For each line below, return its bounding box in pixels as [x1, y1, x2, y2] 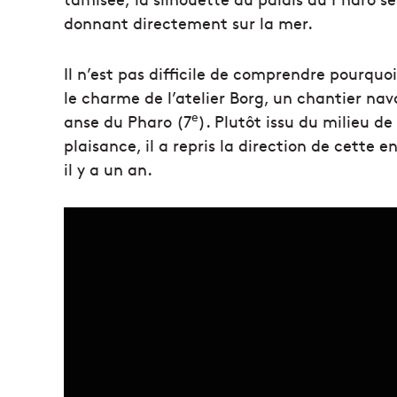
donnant [64, 11, 128, 34]
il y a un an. [64, 157, 152, 180]
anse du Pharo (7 [64, 109, 191, 132]
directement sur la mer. [128, 11, 313, 34]
